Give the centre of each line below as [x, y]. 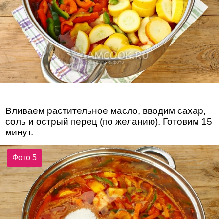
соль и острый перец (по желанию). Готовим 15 [109, 122]
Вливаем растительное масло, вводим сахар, [106, 111]
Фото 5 [25, 157]
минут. [20, 132]
